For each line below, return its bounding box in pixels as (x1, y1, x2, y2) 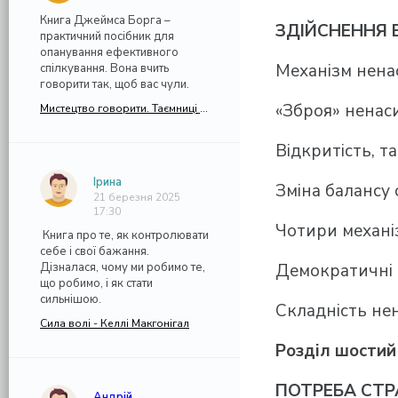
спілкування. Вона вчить (40, 60, 169, 76)
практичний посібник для (40, 28, 174, 44)
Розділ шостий (275, 339, 396, 363)
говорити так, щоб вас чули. (40, 76, 189, 92)
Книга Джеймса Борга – (40, 12, 171, 28)
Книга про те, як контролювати (40, 227, 209, 243)
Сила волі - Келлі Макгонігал (40, 316, 189, 330)
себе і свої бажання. (40, 243, 149, 259)
